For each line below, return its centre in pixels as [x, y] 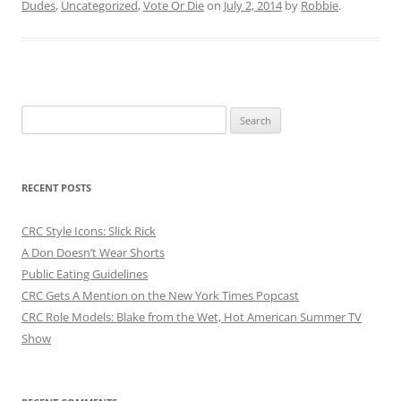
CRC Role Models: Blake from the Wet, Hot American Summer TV [192, 317]
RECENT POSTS [56, 188]
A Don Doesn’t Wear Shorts [93, 252]
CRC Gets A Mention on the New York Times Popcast [160, 295]
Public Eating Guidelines [85, 274]
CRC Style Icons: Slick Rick [89, 231]
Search [38, 115]
